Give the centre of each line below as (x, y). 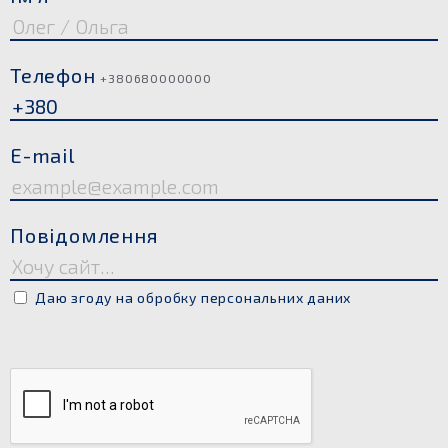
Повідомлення (84, 235)
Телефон (55, 75)
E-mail (42, 155)
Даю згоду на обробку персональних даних (193, 298)
